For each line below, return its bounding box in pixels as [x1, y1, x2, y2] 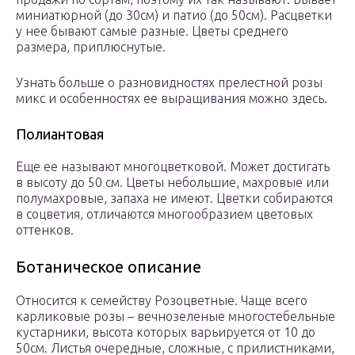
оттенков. [16, 223, 74, 238]
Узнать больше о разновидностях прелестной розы [16, 75, 323, 90]
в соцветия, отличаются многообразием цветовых [16, 207, 313, 222]
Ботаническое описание [16, 258, 201, 277]
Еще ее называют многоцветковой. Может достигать [16, 159, 330, 174]
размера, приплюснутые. [16, 40, 166, 55]
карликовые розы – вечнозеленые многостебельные [16, 309, 335, 324]
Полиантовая [16, 126, 104, 143]
